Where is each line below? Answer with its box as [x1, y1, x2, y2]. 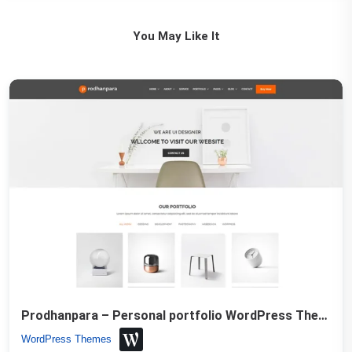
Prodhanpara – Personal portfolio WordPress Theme [318, 308, 328, 323]
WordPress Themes [21, 333, 112, 345]
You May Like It [132, 29, 220, 43]
